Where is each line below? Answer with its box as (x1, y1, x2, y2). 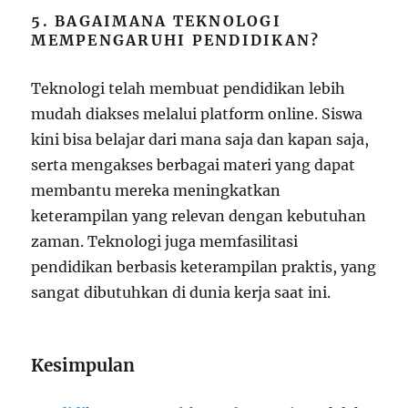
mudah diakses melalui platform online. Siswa (31, 105, 363, 124)
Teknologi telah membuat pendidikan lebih (31, 79, 346, 98)
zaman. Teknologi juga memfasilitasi (31, 232, 299, 251)
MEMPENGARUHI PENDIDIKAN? (31, 31, 321, 50)
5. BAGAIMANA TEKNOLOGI (31, 12, 281, 31)
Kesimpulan (31, 354, 136, 377)
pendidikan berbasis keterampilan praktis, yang (31, 258, 377, 277)
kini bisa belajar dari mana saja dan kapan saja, (31, 130, 370, 149)
